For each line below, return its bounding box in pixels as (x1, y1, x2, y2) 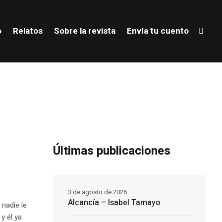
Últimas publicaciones (53, 142, 170, 160)
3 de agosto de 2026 (67, 187, 127, 197)
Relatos (12, 24, 43, 37)
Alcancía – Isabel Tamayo (67, 197, 160, 209)
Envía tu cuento (126, 24, 189, 37)
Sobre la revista (54, 24, 115, 37)
